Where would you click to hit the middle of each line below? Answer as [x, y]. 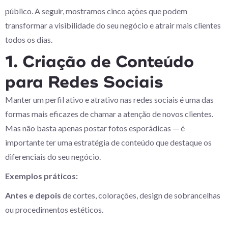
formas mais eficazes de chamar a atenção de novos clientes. [109, 114]
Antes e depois [33, 195]
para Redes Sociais [84, 82]
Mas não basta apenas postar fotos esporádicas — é [95, 128]
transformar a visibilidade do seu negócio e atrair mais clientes [113, 25]
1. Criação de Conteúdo [99, 62]
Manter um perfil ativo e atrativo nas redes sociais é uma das [109, 99]
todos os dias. [29, 39]
